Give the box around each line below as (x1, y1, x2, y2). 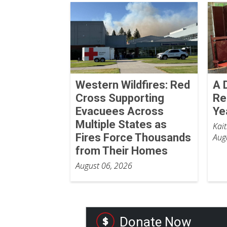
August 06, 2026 (75, 160, 132, 172)
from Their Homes (75, 144, 168, 158)
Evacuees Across (75, 105, 164, 118)
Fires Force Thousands (75, 131, 191, 144)
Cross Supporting (75, 92, 164, 105)
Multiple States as (75, 118, 167, 131)
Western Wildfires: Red (75, 79, 190, 92)
